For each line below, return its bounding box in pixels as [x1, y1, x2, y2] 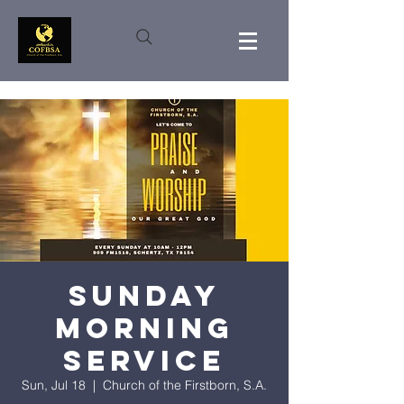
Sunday [68, 278, 221, 314]
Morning [54, 310, 234, 346]
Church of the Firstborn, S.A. [103, 377, 267, 393]
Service [63, 343, 225, 379]
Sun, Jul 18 [22, 377, 86, 393]
